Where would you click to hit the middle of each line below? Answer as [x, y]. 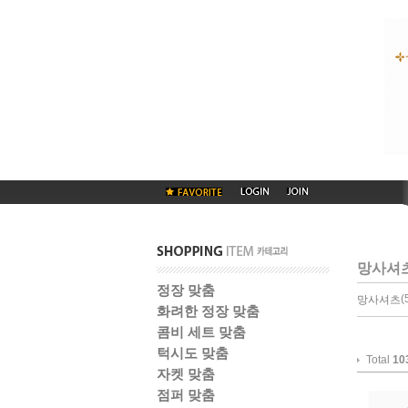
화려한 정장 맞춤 [208, 311]
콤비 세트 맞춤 [201, 332]
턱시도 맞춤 [193, 353]
